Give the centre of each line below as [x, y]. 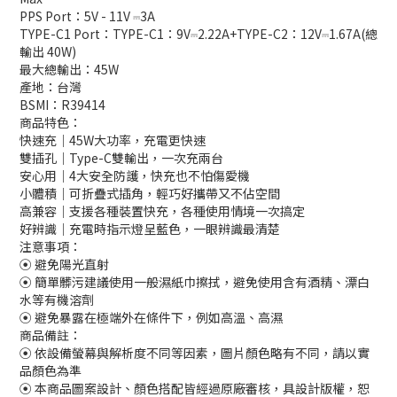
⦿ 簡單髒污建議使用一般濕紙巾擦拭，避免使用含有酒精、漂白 [195, 282]
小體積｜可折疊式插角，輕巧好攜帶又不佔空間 [150, 193]
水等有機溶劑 [57, 300]
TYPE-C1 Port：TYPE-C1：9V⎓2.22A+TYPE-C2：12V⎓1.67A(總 [198, 34]
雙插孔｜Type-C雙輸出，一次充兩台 [121, 158]
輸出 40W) [48, 51]
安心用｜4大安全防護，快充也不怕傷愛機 [135, 175]
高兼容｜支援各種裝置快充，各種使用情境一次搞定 [162, 211]
